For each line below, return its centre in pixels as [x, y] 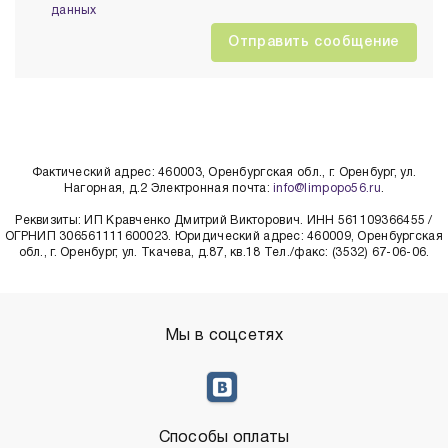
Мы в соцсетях [224, 336]
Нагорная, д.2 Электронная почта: [168, 188]
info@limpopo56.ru [327, 188]
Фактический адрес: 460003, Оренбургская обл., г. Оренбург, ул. [224, 172]
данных [74, 10]
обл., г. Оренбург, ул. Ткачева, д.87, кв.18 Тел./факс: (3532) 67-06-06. [224, 252]
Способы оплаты [224, 438]
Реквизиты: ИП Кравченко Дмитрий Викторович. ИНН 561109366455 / [224, 220]
